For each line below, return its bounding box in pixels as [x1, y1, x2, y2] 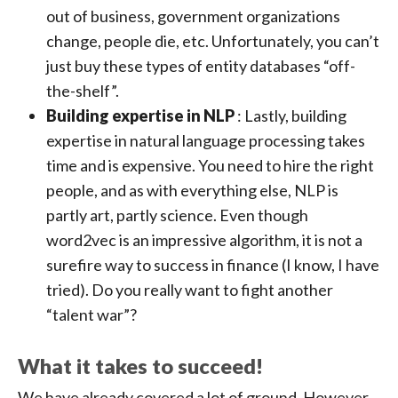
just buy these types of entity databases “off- [46, 56, 355, 76]
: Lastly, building [237, 106, 346, 126]
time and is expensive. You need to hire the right [46, 155, 374, 176]
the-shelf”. [46, 81, 119, 101]
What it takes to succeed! [18, 354, 263, 379]
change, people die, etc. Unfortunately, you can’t [46, 31, 379, 52]
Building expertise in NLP [46, 106, 237, 126]
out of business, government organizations [46, 6, 340, 27]
